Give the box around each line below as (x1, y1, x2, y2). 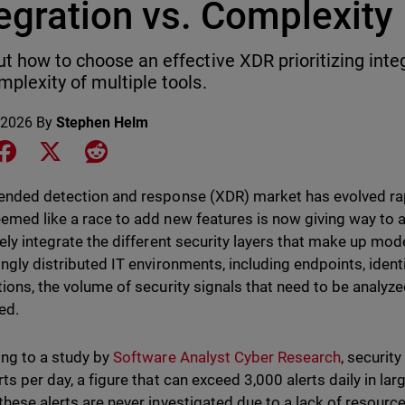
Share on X (64, 141, 135, 158)
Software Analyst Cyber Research (113, 348, 341, 366)
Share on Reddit (107, 141, 209, 158)
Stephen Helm (56, 114, 149, 131)
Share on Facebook (18, 141, 142, 158)
